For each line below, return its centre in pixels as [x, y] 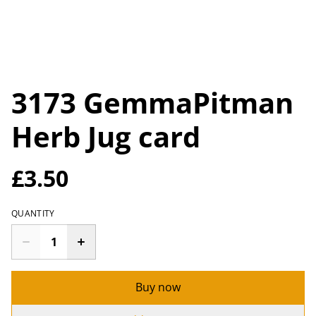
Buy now [158, 287]
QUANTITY [33, 213]
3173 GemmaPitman [152, 103]
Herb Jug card [106, 136]
